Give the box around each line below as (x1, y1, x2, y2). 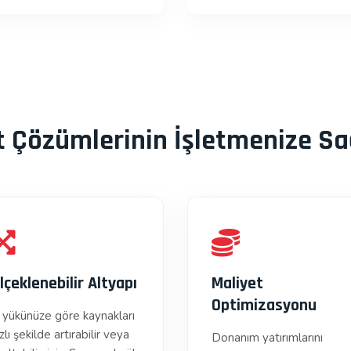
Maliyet (212, 273, 263, 295)
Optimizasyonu (212, 295, 317, 317)
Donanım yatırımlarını (212, 330, 323, 346)
